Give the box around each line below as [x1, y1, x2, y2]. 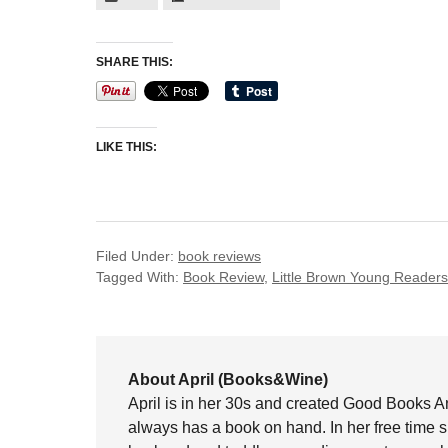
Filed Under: [96, 248, 178, 264]
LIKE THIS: [96, 140, 157, 154]
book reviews [178, 248, 261, 264]
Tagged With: [96, 269, 183, 285]
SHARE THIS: [96, 55, 173, 69]
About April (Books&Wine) [128, 371, 328, 388]
